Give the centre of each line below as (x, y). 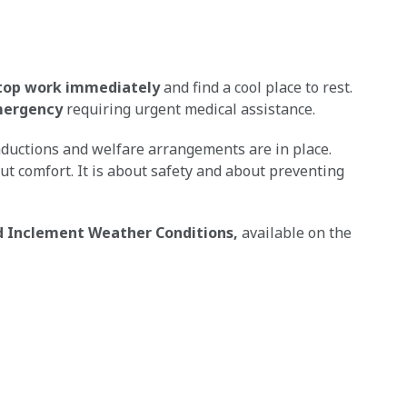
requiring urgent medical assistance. (189, 109)
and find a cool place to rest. (256, 87)
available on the (295, 233)
